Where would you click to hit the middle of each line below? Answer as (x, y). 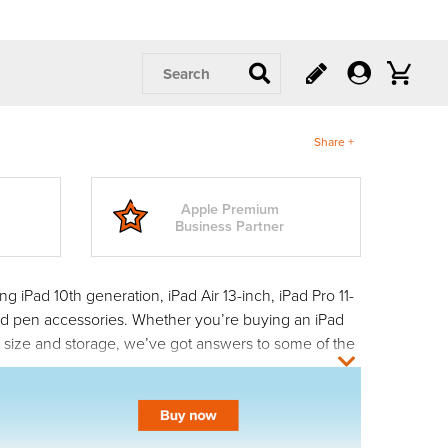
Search (186, 73)
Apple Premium (229, 208)
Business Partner (229, 225)
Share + (334, 141)
